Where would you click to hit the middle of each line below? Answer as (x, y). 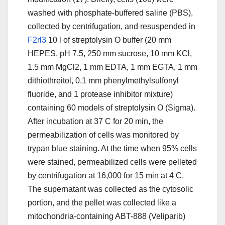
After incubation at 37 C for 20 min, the (95, 122)
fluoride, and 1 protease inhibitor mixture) (100, 94)
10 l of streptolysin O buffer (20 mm (109, 40)
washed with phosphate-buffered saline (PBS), (110, 13)
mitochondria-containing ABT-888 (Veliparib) (106, 216)
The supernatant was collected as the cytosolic (110, 189)
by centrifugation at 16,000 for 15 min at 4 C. (106, 176)
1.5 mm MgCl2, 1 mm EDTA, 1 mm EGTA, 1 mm (113, 67)
